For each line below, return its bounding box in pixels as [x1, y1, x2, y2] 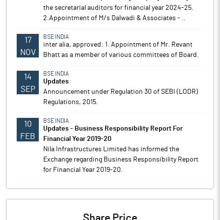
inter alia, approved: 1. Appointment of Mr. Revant [43, 41, 192, 48]
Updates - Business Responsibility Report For [43, 125, 183, 132]
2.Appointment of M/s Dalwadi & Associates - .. [43, 15, 186, 22]
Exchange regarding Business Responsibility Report [43, 156, 198, 163]
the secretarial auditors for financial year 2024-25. [43, 4, 193, 11]
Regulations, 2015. [43, 99, 98, 106]
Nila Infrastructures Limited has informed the [43, 146, 179, 153]
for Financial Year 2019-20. [43, 166, 123, 173]
